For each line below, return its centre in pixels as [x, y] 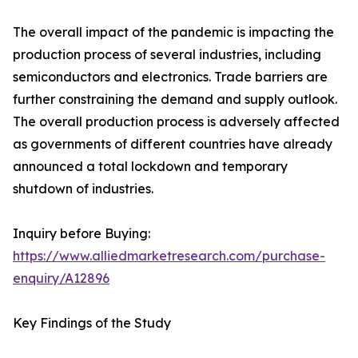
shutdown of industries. [83, 189]
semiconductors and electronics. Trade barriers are [170, 77]
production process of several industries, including [167, 55]
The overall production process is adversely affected [176, 122]
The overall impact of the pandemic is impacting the [173, 32]
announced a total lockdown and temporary [150, 167]
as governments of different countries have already [173, 144]
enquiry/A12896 [61, 278]
